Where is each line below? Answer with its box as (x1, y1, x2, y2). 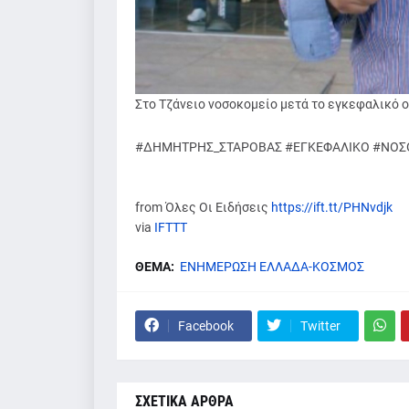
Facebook (177, 318, 234, 333)
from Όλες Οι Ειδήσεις (134, 199, 271, 215)
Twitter (299, 318, 341, 333)
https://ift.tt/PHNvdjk (270, 199, 393, 215)
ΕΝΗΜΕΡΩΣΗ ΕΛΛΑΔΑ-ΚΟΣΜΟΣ (179, 258, 364, 274)
